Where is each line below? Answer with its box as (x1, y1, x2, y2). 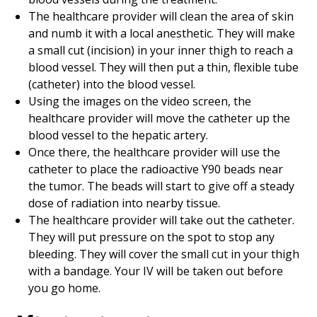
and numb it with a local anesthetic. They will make (28, 25, 295, 41)
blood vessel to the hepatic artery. (28, 127, 208, 143)
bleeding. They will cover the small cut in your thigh (28, 246, 299, 262)
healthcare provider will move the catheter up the (28, 110, 290, 126)
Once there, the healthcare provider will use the (28, 144, 280, 160)
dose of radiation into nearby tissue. (28, 195, 220, 211)
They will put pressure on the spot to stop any (28, 229, 275, 245)
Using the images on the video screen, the (28, 93, 251, 109)
